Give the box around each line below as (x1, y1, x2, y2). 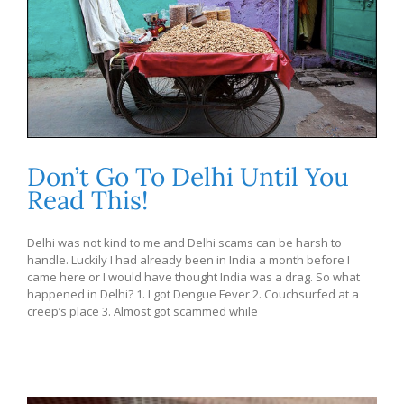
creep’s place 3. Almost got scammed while (27, 302, 258, 319)
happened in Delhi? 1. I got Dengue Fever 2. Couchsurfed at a (27, 285, 359, 302)
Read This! (27, 183, 148, 216)
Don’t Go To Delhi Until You (27, 160, 349, 193)
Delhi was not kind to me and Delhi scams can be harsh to (27, 234, 342, 251)
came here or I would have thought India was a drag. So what (27, 268, 360, 285)
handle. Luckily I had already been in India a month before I (27, 251, 350, 268)
